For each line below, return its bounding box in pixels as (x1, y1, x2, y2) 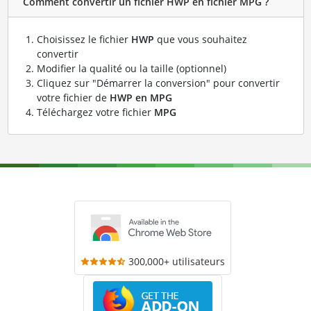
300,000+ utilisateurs (128, 254, 225, 268)
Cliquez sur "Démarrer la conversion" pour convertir (36, 76, 280, 90)
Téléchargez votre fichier (36, 105, 154, 119)
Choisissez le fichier (36, 32, 131, 46)
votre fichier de (36, 90, 110, 104)
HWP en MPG (109, 90, 172, 104)
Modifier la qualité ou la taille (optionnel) (36, 61, 226, 75)
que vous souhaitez (153, 32, 247, 46)
